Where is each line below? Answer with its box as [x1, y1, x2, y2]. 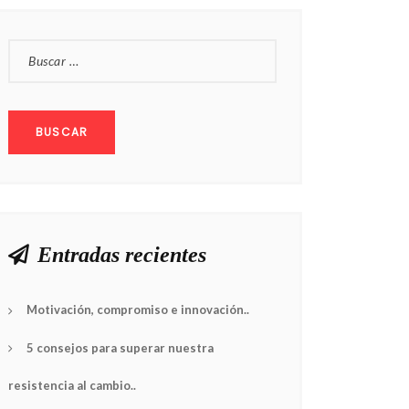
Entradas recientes [37, 243, 206, 267]
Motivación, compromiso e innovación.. [26, 302, 249, 317]
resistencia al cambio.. [8, 378, 136, 393]
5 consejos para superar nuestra [26, 340, 214, 355]
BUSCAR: [7, 42, 64, 56]
